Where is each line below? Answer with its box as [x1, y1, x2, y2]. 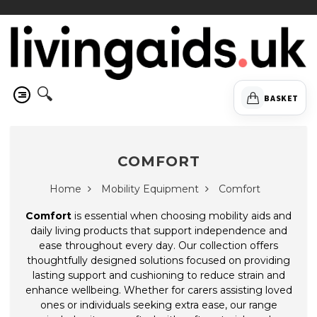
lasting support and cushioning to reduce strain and [32, 269, 285, 282]
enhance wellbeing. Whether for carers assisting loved [25, 284, 292, 297]
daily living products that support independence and [30, 224, 287, 238]
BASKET [264, 92, 299, 103]
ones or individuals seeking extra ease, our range [40, 299, 277, 312]
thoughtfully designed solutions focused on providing [27, 254, 290, 267]
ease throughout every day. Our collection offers [39, 239, 278, 253]
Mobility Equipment [101, 183, 202, 196]
